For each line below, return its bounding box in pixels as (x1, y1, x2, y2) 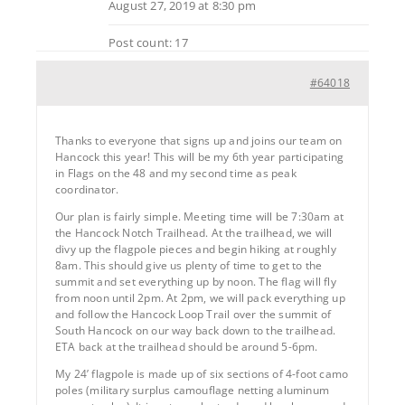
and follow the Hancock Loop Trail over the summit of (55, 306, 332, 322)
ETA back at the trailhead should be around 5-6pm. (55, 338, 318, 354)
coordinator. (55, 181, 119, 197)
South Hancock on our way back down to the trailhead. (55, 322, 336, 338)
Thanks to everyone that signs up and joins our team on (55, 132, 343, 148)
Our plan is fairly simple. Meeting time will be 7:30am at (55, 208, 344, 224)
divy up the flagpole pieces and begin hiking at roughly (55, 240, 336, 257)
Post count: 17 (108, 33, 188, 51)
